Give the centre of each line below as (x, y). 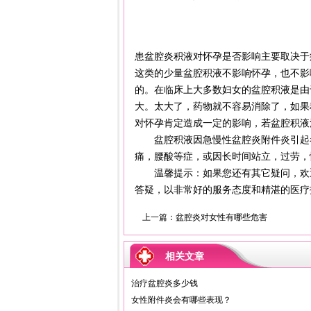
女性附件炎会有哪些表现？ (181, 300)
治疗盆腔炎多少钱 (165, 283)
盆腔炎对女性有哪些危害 (221, 217)
